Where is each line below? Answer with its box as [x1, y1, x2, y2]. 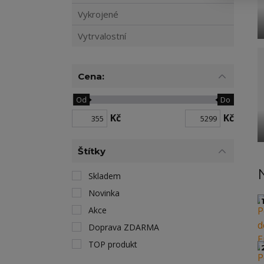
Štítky [78, 145, 105, 157]
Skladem [88, 170, 121, 181]
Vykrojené [78, 8, 118, 20]
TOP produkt [88, 239, 137, 250]
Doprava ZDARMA [88, 222, 159, 233]
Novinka [88, 187, 120, 199]
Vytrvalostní [78, 30, 126, 42]
